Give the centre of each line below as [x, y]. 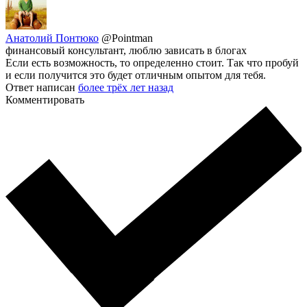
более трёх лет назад [126, 87]
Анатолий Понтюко [52, 38]
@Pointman [127, 38]
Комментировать [45, 99]
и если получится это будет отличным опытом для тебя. [136, 75]
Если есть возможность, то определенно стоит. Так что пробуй [152, 62]
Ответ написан [42, 87]
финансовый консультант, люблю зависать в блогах [126, 50]
